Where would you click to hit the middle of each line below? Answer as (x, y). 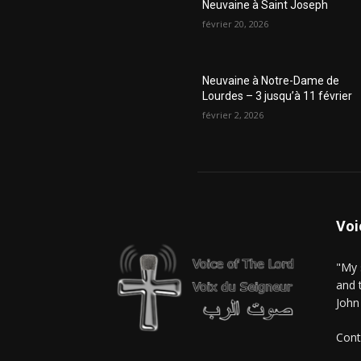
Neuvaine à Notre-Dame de (271, 81)
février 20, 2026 (236, 24)
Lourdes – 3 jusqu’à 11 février (278, 96)
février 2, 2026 (233, 115)
